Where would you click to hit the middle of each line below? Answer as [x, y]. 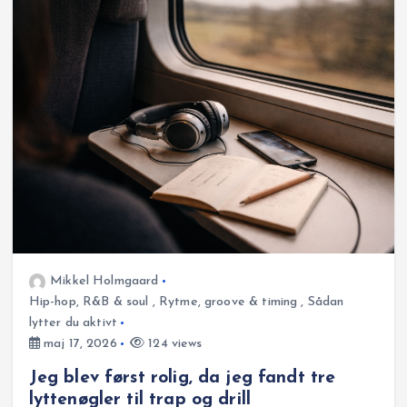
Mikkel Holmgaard [104, 282]
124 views [174, 344]
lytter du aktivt [73, 323]
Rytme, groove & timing [228, 303]
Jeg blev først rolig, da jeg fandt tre [182, 378]
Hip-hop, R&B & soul [89, 303]
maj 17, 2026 [78, 344]
